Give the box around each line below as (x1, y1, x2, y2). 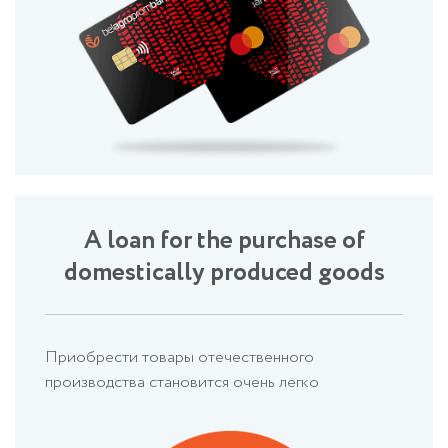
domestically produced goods (63, 253, 385, 291)
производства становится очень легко (45, 370, 319, 394)
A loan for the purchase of (83, 221, 365, 259)
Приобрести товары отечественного (45, 345, 314, 369)
